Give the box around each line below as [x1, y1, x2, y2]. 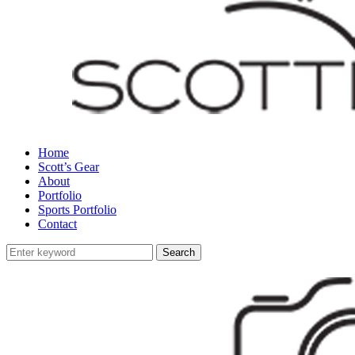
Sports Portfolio [38, 203, 116, 216]
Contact [38, 217, 77, 231]
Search [162, 246, 195, 258]
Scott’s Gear [38, 160, 99, 174]
